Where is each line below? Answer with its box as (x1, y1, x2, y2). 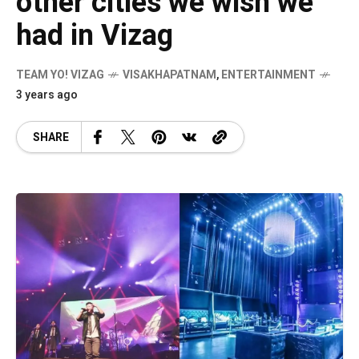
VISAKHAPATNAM (123, 67, 216, 83)
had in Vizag (16, 14, 173, 57)
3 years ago (16, 87, 78, 103)
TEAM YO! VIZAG (16, 67, 104, 83)
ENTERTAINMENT (221, 67, 316, 83)
